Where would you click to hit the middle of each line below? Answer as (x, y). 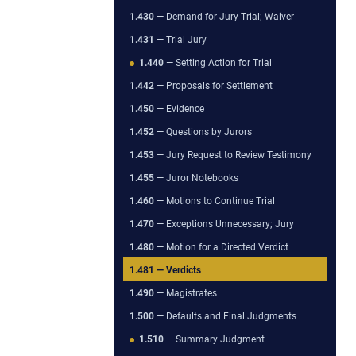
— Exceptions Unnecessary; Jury (224, 224)
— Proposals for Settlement (213, 85)
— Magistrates (186, 293)
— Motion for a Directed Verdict (221, 247)
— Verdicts (178, 270)
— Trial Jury (180, 39)
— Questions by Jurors (203, 132)
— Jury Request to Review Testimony (233, 155)
